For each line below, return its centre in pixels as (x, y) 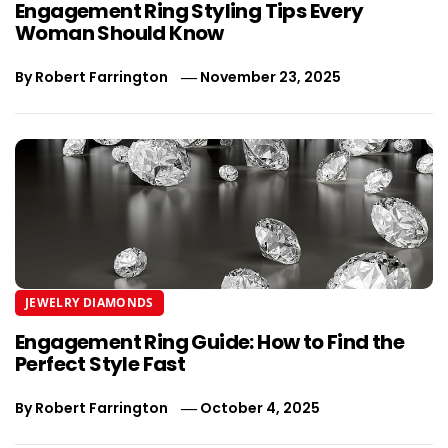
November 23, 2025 (271, 77)
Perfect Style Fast (100, 364)
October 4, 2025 (260, 408)
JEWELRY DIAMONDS (89, 302)
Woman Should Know (121, 33)
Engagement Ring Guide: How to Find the (210, 342)
